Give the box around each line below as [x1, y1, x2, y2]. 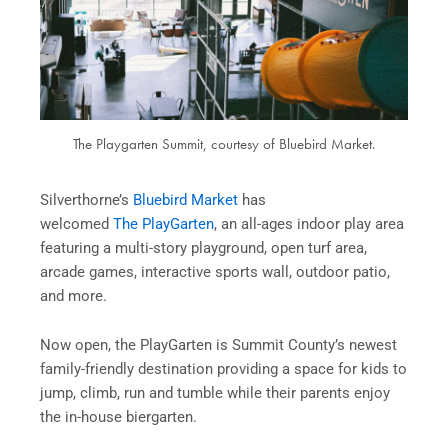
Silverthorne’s [40, 190, 133, 209]
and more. [40, 286, 111, 305]
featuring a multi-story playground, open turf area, [40, 238, 367, 257]
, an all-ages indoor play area [214, 214, 404, 233]
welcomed [40, 214, 113, 233]
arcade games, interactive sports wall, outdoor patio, [40, 262, 390, 281]
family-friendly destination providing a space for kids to [40, 360, 407, 379]
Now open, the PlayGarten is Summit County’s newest [40, 336, 397, 355]
